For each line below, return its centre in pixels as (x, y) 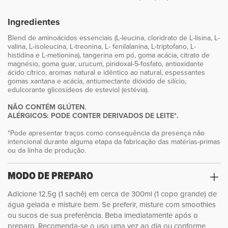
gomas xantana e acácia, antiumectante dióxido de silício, (97, 81)
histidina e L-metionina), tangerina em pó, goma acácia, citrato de (109, 55)
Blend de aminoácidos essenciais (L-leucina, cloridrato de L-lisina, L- (114, 38)
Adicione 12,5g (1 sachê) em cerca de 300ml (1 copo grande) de (112, 194)
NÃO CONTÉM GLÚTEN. (47, 107)
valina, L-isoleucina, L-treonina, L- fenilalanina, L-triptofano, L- (102, 47)
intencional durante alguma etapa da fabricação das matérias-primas (114, 142)
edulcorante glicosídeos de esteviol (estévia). (78, 90)
